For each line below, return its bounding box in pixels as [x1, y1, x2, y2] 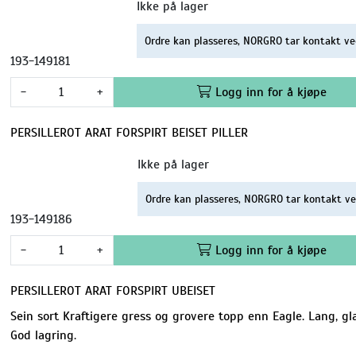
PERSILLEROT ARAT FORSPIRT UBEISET [10, 282, 215, 299]
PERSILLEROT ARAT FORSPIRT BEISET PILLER [10, 124, 248, 141]
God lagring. [10, 327, 76, 343]
